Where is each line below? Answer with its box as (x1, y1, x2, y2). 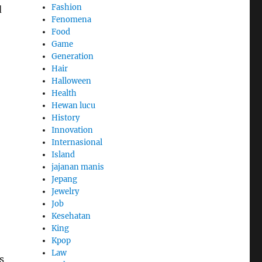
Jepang (51, 174, 78, 184)
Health (51, 88, 77, 98)
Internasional (51, 137, 103, 147)
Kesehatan (51, 211, 91, 221)
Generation (51, 51, 94, 61)
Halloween (51, 75, 92, 86)
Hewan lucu (51, 100, 96, 111)
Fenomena (51, 14, 92, 25)
